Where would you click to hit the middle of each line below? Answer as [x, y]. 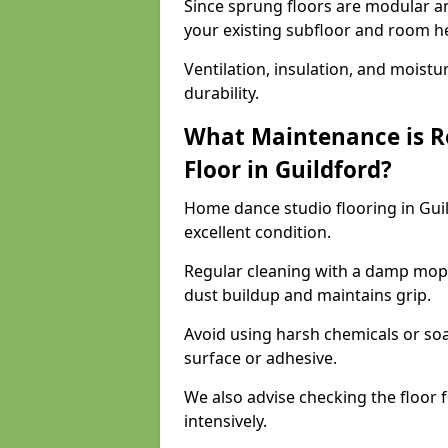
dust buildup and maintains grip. [307, 295]
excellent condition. [257, 232]
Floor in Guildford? [288, 169]
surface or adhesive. [260, 358]
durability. [221, 93]
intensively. [225, 421]
